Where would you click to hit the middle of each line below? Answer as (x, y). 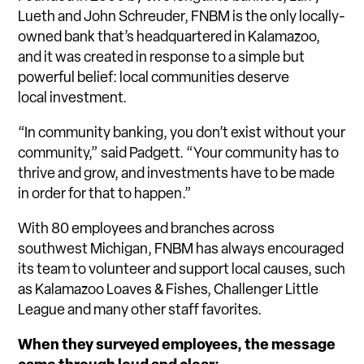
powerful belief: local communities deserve (154, 79)
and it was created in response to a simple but (162, 58)
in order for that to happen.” (105, 195)
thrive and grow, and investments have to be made (177, 175)
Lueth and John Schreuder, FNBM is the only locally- (182, 18)
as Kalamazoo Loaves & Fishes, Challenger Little (169, 291)
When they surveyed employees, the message (177, 346)
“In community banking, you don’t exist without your (182, 134)
